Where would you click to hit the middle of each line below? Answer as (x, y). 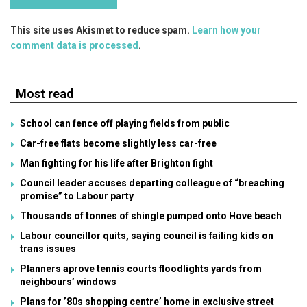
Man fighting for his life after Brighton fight (116, 163)
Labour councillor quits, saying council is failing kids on (147, 235)
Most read (45, 93)
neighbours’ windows (68, 281)
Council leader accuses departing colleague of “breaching (152, 183)
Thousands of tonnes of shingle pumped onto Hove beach (151, 216)
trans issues (48, 248)
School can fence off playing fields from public (125, 123)
